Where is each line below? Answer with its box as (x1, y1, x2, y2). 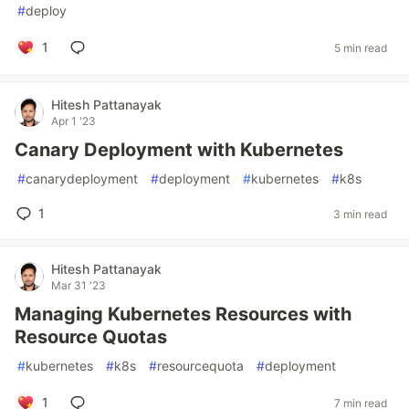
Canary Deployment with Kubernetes (15, 139, 343, 161)
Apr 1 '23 (51, 114, 96, 128)
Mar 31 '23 (51, 278, 106, 292)
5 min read (334, 40, 387, 55)
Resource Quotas (15, 326, 167, 348)
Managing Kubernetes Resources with (15, 303, 351, 325)
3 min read (333, 206, 387, 221)
